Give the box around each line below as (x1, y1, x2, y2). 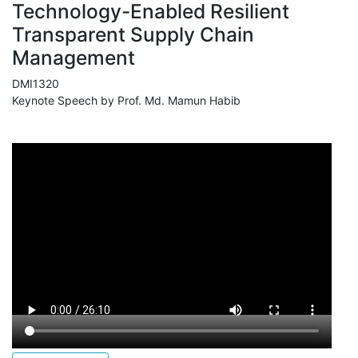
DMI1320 (12, 77, 59, 90)
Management (12, 46, 135, 70)
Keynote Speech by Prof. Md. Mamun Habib (12, 93, 241, 107)
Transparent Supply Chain (12, 22, 254, 46)
